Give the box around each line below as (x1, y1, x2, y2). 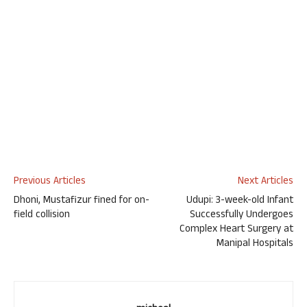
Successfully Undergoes (190, 207, 293, 224)
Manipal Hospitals (217, 236, 293, 253)
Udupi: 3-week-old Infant (186, 193, 293, 210)
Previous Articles (14, 173, 86, 191)
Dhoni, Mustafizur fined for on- (14, 193, 149, 210)
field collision (14, 207, 70, 224)
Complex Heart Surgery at (180, 221, 293, 238)
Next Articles (238, 173, 293, 191)
